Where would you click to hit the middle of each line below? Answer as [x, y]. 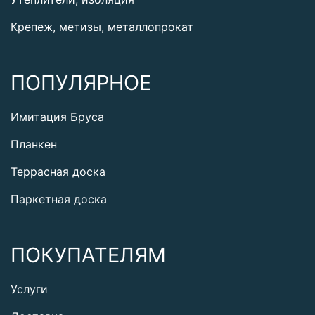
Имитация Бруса [57, 117]
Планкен [34, 144]
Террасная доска [58, 172]
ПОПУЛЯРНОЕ [81, 83]
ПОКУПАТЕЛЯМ [88, 255]
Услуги [29, 289]
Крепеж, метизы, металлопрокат [102, 27]
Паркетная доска [59, 199]
